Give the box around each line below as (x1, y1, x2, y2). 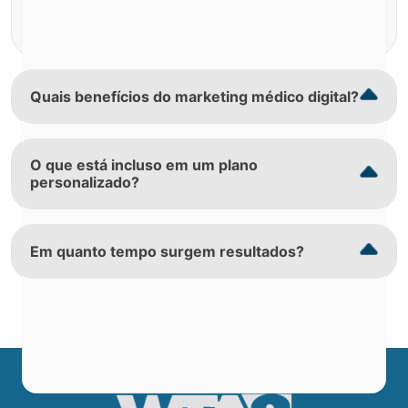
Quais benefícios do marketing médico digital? (30, 87, 359, 106)
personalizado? (30, 173, 139, 191)
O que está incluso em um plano (30, 156, 258, 174)
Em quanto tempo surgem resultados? (30, 241, 304, 260)
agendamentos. (48, 14, 147, 31)
